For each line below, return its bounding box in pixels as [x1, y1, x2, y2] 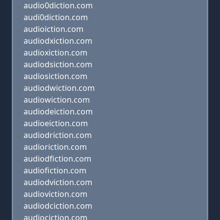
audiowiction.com [24, 94, 90, 105]
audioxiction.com [24, 47, 87, 58]
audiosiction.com [24, 71, 87, 82]
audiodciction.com [24, 200, 92, 211]
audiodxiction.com [24, 35, 92, 46]
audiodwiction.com [24, 82, 95, 93]
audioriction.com [24, 141, 87, 152]
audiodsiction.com [24, 59, 92, 70]
